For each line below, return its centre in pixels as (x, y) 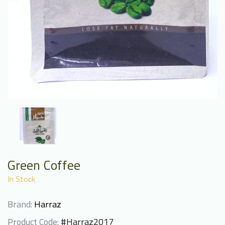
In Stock (21, 179)
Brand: (20, 204)
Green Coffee (44, 165)
